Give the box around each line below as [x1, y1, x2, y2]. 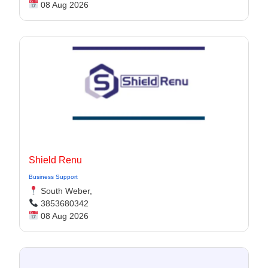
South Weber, [38, 186, 92, 196]
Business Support [29, 173, 78, 180]
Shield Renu [29, 155, 82, 165]
